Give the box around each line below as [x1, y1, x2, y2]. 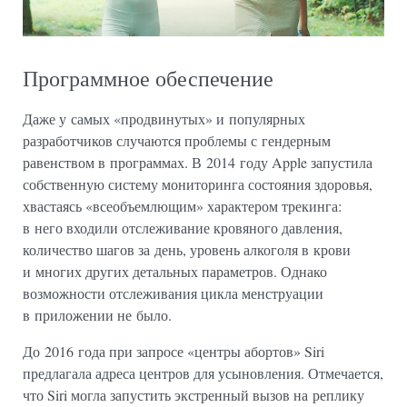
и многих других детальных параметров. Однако [23, 261, 327, 281]
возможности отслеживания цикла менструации [23, 283, 323, 303]
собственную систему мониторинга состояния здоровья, [23, 174, 372, 194]
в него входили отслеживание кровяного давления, [23, 217, 342, 237]
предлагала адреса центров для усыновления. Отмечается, [23, 362, 383, 382]
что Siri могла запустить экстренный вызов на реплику [23, 384, 364, 404]
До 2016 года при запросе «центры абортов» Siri [23, 341, 324, 361]
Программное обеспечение [23, 66, 273, 91]
